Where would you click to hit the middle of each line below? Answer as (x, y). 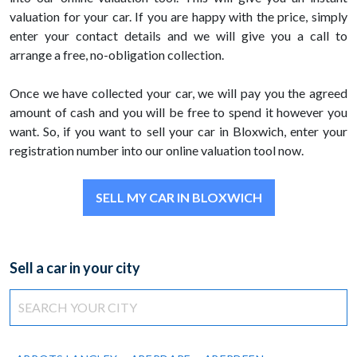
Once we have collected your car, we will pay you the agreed (178, 93)
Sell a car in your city (75, 268)
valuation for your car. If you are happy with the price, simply (178, 17)
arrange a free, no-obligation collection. (117, 55)
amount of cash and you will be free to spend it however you (178, 112)
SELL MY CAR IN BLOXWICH (178, 198)
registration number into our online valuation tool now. (157, 151)
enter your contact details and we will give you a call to (178, 36)
